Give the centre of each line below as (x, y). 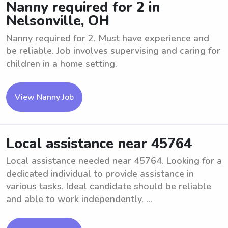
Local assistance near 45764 (99, 144)
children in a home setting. (62, 64)
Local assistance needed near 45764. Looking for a (114, 161)
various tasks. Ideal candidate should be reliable (109, 186)
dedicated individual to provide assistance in (100, 174)
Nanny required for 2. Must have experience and (108, 38)
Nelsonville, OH (58, 21)
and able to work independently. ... (79, 199)
